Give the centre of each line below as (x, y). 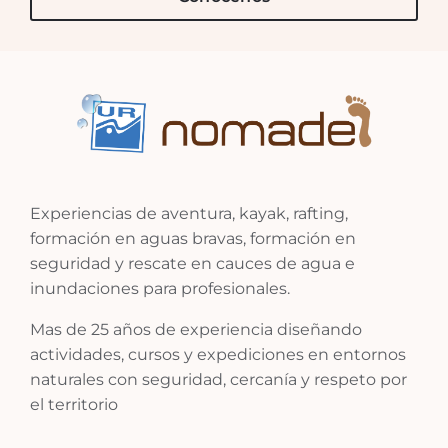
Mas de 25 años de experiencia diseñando (195, 330)
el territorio (73, 405)
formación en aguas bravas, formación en (192, 239)
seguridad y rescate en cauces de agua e (192, 264)
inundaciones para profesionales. (159, 289)
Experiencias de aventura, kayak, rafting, (188, 214)
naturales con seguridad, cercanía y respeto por (218, 380)
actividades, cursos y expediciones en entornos (217, 355)
